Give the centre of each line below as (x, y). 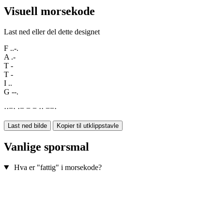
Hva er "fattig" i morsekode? (58, 168)
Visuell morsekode (49, 11)
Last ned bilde (27, 126)
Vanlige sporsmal (46, 147)
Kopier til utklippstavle (88, 126)
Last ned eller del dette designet (52, 32)
